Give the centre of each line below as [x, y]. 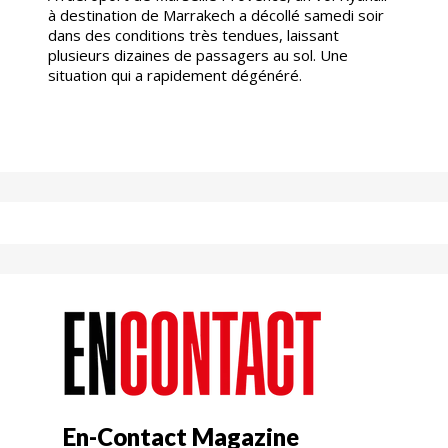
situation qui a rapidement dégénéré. [175, 74]
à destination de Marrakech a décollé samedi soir [216, 14]
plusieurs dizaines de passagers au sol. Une [198, 54]
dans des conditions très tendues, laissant [193, 34]
